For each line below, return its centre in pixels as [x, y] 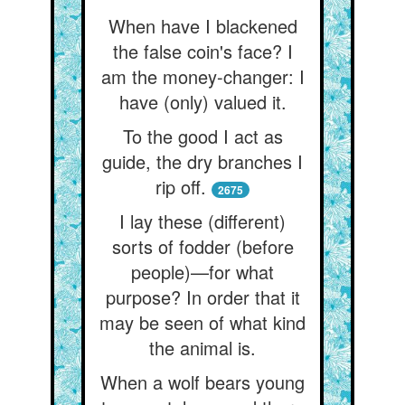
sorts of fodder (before [202, 246]
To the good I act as [202, 136]
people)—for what [202, 272]
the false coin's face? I [202, 51]
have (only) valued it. [202, 102]
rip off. [181, 187]
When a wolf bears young [202, 382]
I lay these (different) [202, 221]
